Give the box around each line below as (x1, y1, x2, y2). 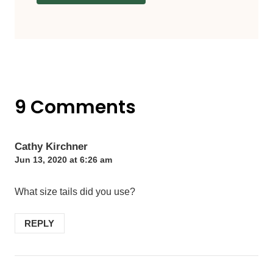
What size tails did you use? (15, 186, 135, 197)
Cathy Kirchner (15, 140, 88, 152)
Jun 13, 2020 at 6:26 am (15, 154, 112, 165)
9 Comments (15, 94, 136, 120)
